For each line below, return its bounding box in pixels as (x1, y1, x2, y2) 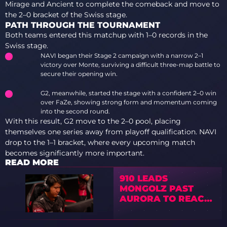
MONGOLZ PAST (120, 183, 194, 194)
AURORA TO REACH (120, 193, 212, 204)
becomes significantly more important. (5, 148, 144, 158)
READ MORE (5, 158, 59, 167)
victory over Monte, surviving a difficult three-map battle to (41, 61, 220, 68)
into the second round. (41, 107, 110, 115)
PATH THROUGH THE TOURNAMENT (5, 20, 160, 30)
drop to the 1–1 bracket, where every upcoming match (5, 138, 195, 147)
